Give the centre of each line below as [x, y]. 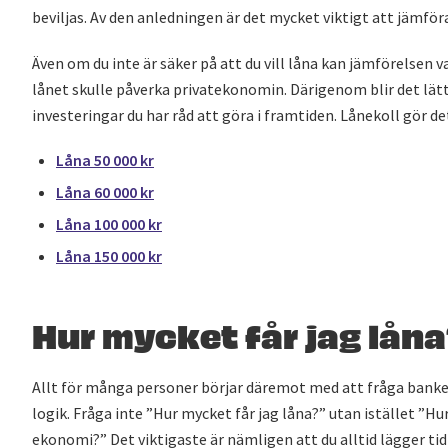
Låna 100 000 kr [109, 224]
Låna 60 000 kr [105, 192]
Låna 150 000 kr [109, 256]
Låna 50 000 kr [105, 160]
